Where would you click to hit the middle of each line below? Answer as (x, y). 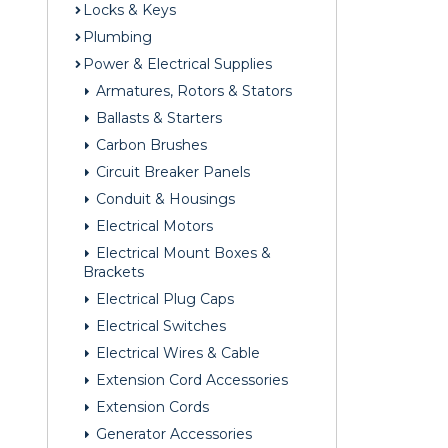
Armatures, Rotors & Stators (192, 91)
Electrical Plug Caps (163, 299)
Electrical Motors (152, 226)
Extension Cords (150, 407)
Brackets (113, 272)
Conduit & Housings (163, 199)
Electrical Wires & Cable (176, 353)
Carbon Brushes (149, 145)
